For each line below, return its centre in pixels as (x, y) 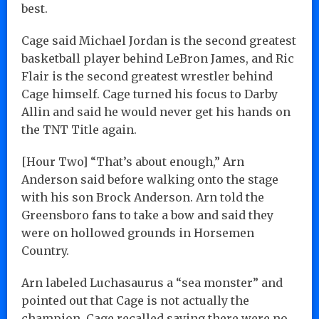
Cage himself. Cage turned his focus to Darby (150, 94)
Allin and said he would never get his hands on (156, 111)
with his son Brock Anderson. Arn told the (143, 197)
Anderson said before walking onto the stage (150, 179)
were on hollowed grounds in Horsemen (138, 232)
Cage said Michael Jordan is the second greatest (159, 40)
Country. (45, 250)
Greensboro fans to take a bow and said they (147, 215)
